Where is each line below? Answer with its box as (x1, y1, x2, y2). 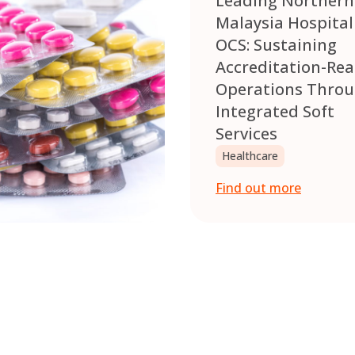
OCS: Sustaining (216, 34, 337, 56)
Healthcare (222, 148, 278, 164)
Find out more (216, 179, 301, 197)
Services (216, 123, 277, 145)
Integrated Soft (216, 101, 334, 123)
